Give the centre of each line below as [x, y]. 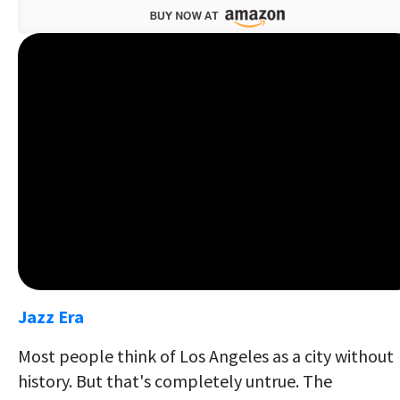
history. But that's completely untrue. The [175, 380]
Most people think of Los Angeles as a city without [206, 355]
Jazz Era [51, 316]
